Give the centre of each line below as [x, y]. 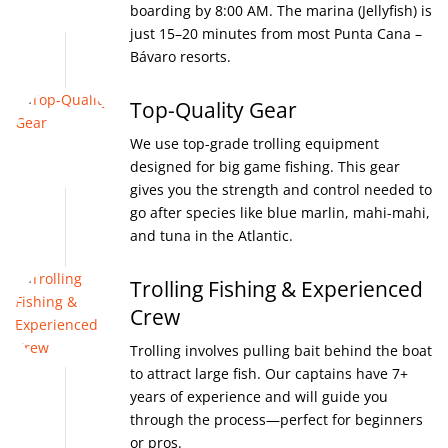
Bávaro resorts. [180, 56]
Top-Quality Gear [213, 110]
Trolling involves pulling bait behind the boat [281, 350]
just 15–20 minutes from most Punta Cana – [276, 33]
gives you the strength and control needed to [281, 189]
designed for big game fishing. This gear [265, 166]
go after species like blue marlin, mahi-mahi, [280, 212]
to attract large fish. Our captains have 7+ [269, 373]
